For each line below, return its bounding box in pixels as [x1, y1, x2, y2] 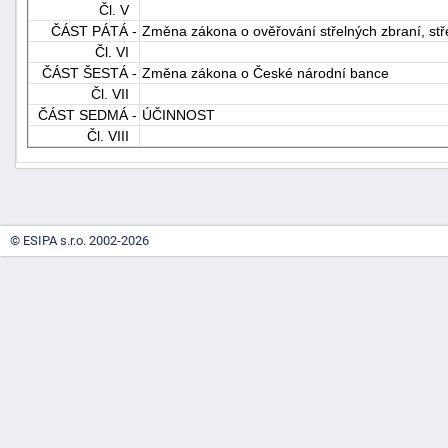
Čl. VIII [87, 127, 137, 144]
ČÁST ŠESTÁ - [42, 64, 137, 81]
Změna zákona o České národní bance [142, 64, 389, 81]
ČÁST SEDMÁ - [38, 106, 137, 123]
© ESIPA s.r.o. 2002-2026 [10, 233, 149, 248]
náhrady [371, 185, 424, 203]
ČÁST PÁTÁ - [51, 22, 137, 39]
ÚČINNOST [142, 106, 215, 123]
